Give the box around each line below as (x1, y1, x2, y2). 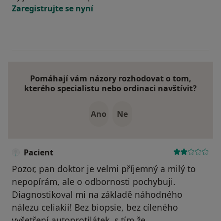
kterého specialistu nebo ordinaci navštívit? (24, 83, 197, 94)
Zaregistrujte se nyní (12, 3, 93, 14)
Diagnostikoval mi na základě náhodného (12, 188, 183, 201)
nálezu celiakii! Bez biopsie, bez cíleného (12, 201, 178, 214)
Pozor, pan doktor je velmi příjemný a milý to (12, 163, 196, 175)
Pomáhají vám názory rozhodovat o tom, (30, 73, 191, 84)
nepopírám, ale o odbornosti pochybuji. (12, 176, 176, 188)
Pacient (24, 147, 53, 158)
